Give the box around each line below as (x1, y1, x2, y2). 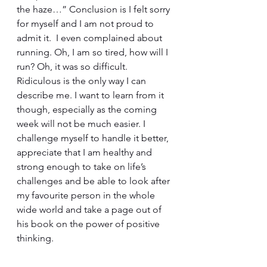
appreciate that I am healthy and (17, 147, 154, 158)
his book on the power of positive (17, 218, 162, 229)
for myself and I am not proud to (17, 18, 156, 29)
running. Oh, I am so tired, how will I (17, 46, 170, 58)
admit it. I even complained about (17, 32, 164, 44)
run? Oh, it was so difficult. (17, 61, 130, 72)
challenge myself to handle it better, (17, 132, 171, 144)
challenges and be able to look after (17, 175, 172, 187)
